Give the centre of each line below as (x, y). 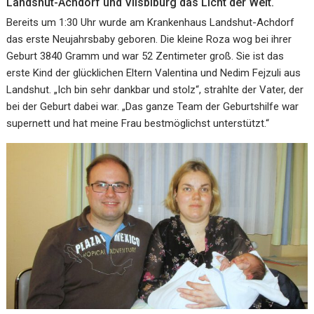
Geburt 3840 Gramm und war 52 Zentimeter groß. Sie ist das (145, 56)
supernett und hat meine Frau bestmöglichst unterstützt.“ (138, 123)
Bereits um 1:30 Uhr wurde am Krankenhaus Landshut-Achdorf (151, 22)
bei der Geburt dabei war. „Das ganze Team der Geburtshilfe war (153, 106)
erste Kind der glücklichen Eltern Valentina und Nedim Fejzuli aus (154, 73)
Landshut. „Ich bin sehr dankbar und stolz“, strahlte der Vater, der (155, 89)
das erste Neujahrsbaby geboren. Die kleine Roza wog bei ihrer (149, 39)
